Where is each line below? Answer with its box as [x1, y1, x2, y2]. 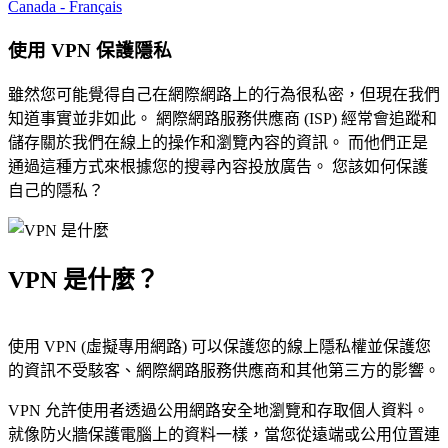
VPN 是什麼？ [8, 267, 159, 294]
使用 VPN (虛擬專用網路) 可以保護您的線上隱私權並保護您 [8, 338, 431, 356]
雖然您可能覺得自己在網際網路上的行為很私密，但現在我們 [8, 85, 440, 103]
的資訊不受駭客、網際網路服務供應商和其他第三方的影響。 [8, 362, 440, 380]
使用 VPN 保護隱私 [8, 39, 172, 61]
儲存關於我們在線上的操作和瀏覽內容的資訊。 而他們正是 [8, 133, 428, 151]
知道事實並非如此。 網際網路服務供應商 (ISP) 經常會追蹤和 [8, 109, 437, 127]
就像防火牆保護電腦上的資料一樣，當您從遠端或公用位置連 [8, 426, 440, 444]
